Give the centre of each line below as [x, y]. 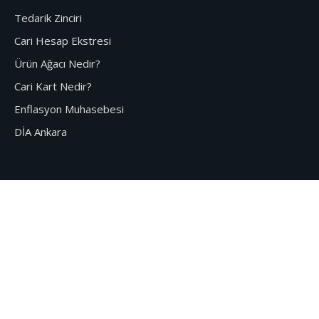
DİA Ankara [41, 131]
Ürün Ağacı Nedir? [57, 63]
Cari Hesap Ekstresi [63, 40]
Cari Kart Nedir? [53, 86]
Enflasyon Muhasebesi [69, 109]
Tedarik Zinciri [48, 17]
